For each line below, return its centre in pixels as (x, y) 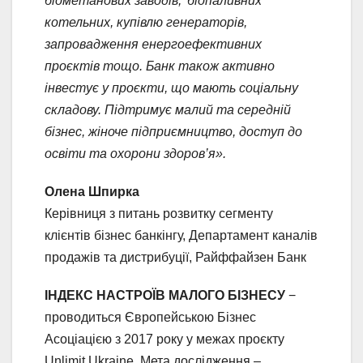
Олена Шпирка (92, 191)
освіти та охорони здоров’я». (135, 153)
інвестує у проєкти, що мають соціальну (171, 88)
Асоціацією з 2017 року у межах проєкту (164, 339)
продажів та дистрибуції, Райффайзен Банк (175, 257)
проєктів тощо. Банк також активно (160, 66)
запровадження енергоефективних (153, 44)
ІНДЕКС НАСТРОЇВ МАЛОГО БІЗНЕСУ (165, 295)
